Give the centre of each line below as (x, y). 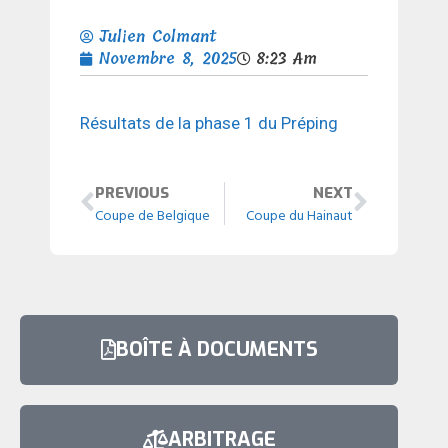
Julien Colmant (157, 37)
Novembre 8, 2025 (168, 59)
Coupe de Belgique (152, 214)
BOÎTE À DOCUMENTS (216, 349)
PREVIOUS (132, 192)
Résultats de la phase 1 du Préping (209, 123)
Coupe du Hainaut (299, 214)
